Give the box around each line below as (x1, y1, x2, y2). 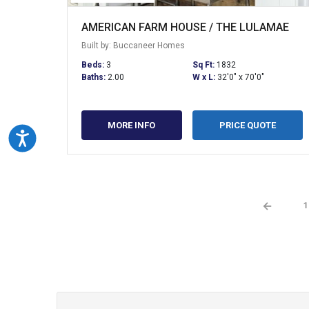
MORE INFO (108, 119, 156, 130)
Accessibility (30, 130, 86, 143)
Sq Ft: (192, 59, 217, 70)
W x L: (192, 72, 217, 82)
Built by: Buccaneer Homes (81, 40, 185, 50)
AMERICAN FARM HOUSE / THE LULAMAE (81, 20, 289, 34)
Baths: (81, 72, 108, 82)
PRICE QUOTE (219, 119, 276, 130)
